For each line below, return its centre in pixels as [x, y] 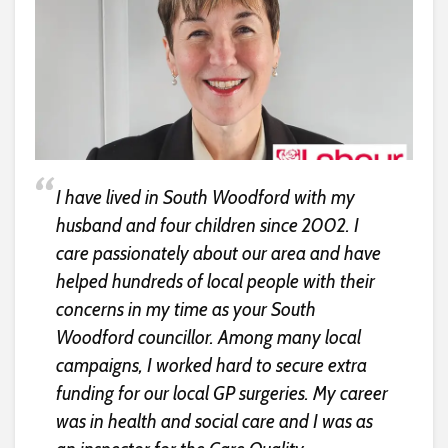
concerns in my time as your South [185, 309]
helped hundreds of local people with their [215, 281]
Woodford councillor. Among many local [208, 337]
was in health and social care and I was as [214, 421]
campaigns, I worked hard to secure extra [211, 365]
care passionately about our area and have [218, 253]
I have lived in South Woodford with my [205, 197]
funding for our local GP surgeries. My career [221, 393]
